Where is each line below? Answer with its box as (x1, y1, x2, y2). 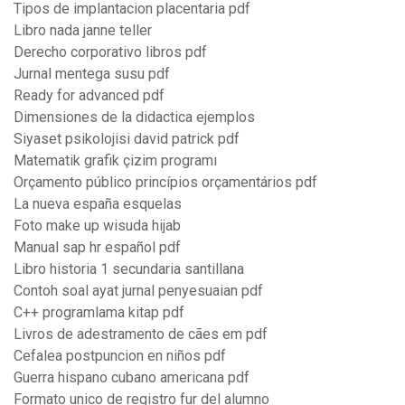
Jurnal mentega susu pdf (14, 65, 170, 83)
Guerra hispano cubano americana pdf (14, 369, 250, 387)
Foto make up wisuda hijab (14, 217, 181, 235)
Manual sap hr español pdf (14, 239, 181, 257)
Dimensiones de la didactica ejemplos (14, 108, 255, 127)
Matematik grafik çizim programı (14, 152, 217, 170)
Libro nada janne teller (14, 22, 152, 40)
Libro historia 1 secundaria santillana (14, 260, 244, 278)
